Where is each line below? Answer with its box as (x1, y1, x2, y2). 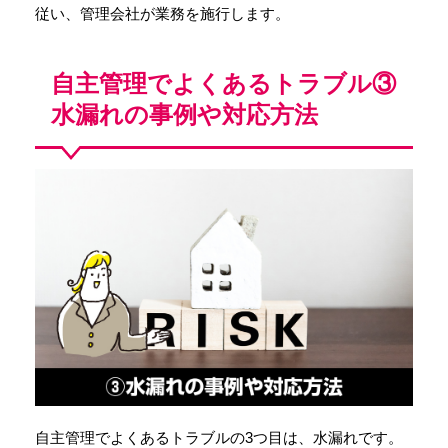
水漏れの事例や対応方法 (51, 101, 318, 129)
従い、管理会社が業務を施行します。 (35, 5, 290, 23)
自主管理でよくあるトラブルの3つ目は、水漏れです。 (35, 429, 403, 446)
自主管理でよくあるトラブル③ (51, 70, 396, 98)
